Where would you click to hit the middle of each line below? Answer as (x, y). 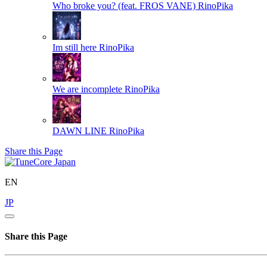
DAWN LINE (80, 131)
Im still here (74, 47)
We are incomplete (87, 89)
